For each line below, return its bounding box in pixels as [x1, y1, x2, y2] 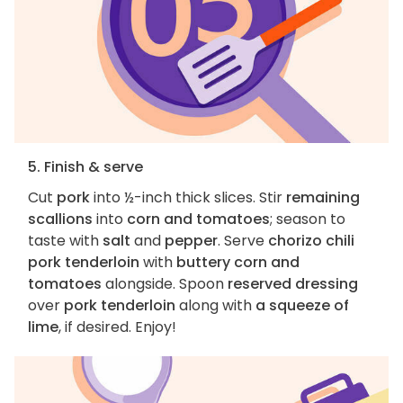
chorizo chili [268, 230, 354, 252]
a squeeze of [255, 295, 349, 317]
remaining [286, 187, 360, 209]
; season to [270, 209, 345, 230]
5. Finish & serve [28, 157, 143, 178]
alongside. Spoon [102, 273, 228, 295]
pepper [165, 230, 218, 252]
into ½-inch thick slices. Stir [90, 187, 286, 209]
